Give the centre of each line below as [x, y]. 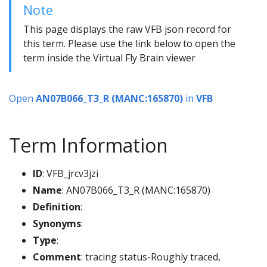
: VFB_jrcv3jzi [70, 174]
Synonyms [57, 224]
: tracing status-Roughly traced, [151, 257]
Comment [57, 257]
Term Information [89, 145]
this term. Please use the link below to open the [129, 44]
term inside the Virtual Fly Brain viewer [109, 58]
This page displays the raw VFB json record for [127, 30]
